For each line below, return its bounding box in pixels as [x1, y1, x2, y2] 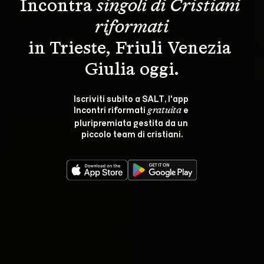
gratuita [147, 105, 181, 115]
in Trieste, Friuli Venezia [28, 39, 236, 58]
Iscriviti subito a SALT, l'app [74, 92, 190, 104]
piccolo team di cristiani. [81, 127, 183, 139]
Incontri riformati [74, 103, 147, 115]
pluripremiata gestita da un [74, 116, 190, 128]
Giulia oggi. [85, 61, 179, 79]
